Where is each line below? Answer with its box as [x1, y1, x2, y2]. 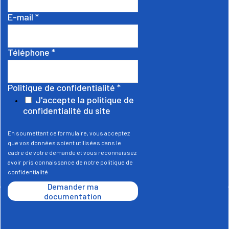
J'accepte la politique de [35, 94, 134, 106]
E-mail [8, 11, 35, 23]
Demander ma [47, 181, 99, 192]
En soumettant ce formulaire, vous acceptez [8, 129, 130, 137]
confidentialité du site [23, 105, 110, 117]
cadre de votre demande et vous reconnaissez [8, 149, 136, 156]
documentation [44, 191, 102, 201]
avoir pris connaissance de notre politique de [8, 158, 133, 166]
